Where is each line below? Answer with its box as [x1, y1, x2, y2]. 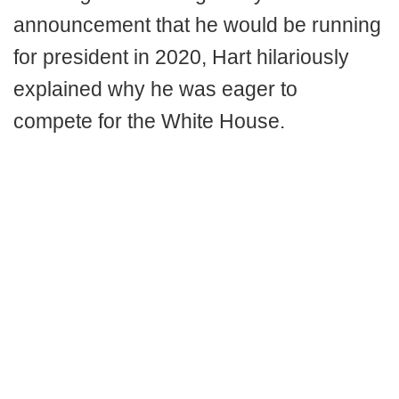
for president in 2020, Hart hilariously [13, 45, 349, 69]
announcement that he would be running [13, 12, 381, 37]
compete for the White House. [13, 109, 285, 133]
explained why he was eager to [13, 77, 297, 101]
